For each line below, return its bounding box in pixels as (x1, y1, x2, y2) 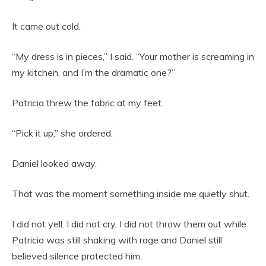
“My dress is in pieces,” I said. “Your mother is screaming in (12, 50, 254, 63)
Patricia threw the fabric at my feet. (12, 97, 163, 109)
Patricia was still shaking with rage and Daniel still (12, 234, 222, 246)
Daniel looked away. (12, 157, 97, 170)
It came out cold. (12, 20, 81, 33)
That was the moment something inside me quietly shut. (12, 188, 249, 200)
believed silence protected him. (12, 250, 142, 262)
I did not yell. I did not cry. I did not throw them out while (12, 218, 246, 230)
